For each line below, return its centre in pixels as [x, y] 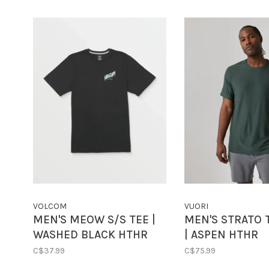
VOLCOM [50, 207]
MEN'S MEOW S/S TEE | [94, 220]
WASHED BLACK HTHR [90, 235]
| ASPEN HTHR [221, 235]
